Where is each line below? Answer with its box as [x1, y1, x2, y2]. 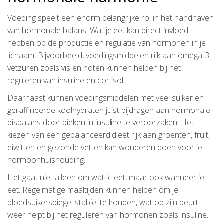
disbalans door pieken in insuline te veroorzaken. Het [7, 116, 194, 128]
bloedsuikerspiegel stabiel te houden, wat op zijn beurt [7, 196, 198, 208]
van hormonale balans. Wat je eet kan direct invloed [7, 24, 188, 36]
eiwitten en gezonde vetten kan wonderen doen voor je [7, 141, 202, 153]
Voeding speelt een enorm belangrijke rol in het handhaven [7, 12, 214, 23]
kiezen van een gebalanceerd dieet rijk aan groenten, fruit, [7, 129, 210, 140]
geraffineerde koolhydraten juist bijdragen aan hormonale [7, 104, 210, 115]
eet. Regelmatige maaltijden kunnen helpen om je [7, 184, 178, 195]
